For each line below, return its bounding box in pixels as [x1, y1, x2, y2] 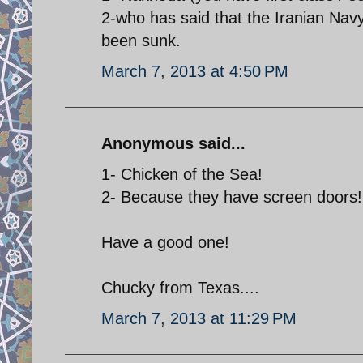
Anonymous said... [101, 134, 246, 152]
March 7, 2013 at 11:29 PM [101, 309, 297, 327]
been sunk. [101, 31, 181, 49]
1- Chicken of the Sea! [101, 164, 263, 183]
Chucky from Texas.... [101, 278, 259, 297]
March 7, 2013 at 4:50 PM [101, 62, 288, 80]
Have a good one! [101, 233, 229, 251]
